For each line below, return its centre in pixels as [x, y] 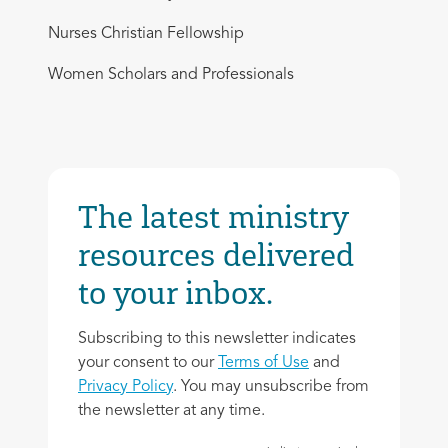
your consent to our [148, 362]
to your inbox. [175, 292]
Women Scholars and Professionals [171, 74]
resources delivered [216, 254]
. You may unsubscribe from [271, 386]
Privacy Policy [125, 386]
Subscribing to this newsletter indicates [217, 338]
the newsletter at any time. [171, 410]
